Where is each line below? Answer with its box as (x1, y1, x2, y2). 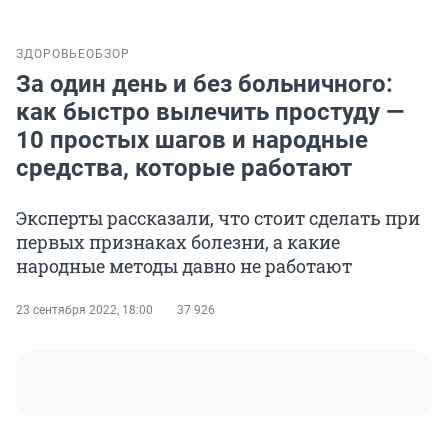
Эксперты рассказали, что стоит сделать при (16, 206, 420, 231)
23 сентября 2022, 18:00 (16, 303, 153, 318)
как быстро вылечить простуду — (16, 98, 404, 127)
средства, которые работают (16, 154, 352, 183)
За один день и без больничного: (16, 70, 393, 99)
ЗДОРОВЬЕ (16, 47, 86, 62)
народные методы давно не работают (16, 254, 352, 279)
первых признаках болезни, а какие (16, 230, 340, 255)
